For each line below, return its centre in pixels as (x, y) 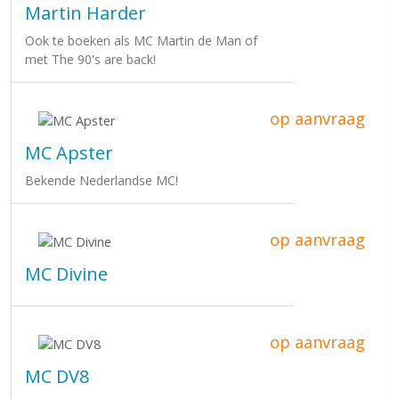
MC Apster (69, 152)
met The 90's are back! (90, 59)
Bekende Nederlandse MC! (102, 180)
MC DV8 (57, 376)
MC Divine (66, 273)
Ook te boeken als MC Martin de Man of (141, 40)
